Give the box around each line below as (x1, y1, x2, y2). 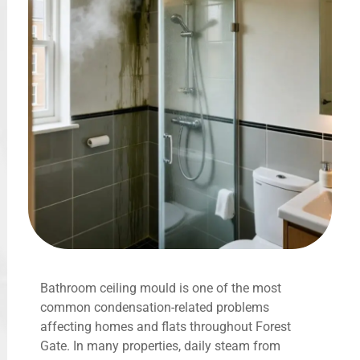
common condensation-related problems (40, 299, 269, 315)
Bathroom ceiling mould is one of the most (40, 280, 281, 296)
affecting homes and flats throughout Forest (40, 318, 291, 334)
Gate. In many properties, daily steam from (40, 337, 280, 354)
